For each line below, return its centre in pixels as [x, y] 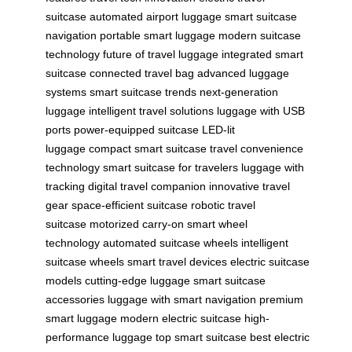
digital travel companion [147, 187]
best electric [280, 337]
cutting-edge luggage [137, 281]
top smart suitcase [201, 337]
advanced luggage [243, 73]
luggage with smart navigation [182, 300]
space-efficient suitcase [130, 205]
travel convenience [257, 149]
